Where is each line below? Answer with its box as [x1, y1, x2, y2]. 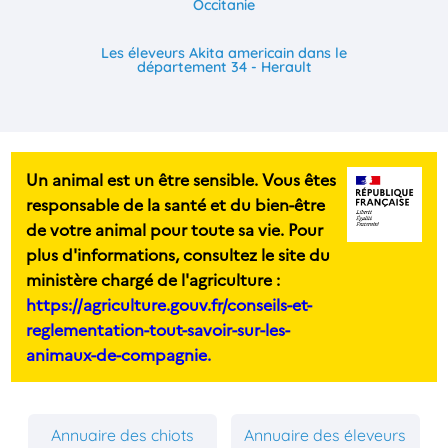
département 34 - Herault [136, 58, 312, 77]
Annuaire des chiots [51, 425, 195, 446]
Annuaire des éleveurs [244, 425, 407, 446]
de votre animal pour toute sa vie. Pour [26, 218, 324, 241]
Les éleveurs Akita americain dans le [101, 44, 347, 63]
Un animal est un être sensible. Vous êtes [26, 168, 337, 191]
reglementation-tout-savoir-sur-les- [26, 318, 291, 341]
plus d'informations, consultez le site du [26, 243, 331, 266]
